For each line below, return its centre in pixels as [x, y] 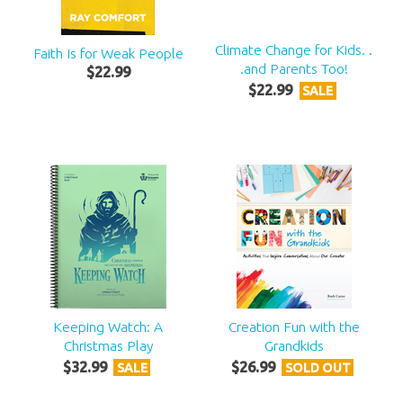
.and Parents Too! [294, 69]
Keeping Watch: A [108, 327]
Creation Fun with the [294, 327]
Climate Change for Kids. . [294, 50]
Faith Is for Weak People [108, 54]
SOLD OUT [318, 367]
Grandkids [294, 346]
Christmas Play [108, 346]
